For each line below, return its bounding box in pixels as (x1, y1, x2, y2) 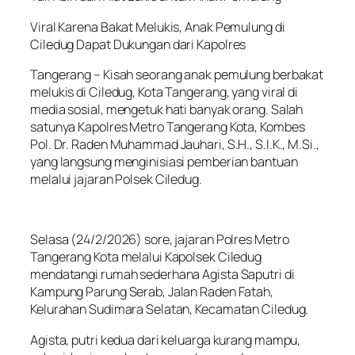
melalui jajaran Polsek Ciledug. (30, 170, 202, 188)
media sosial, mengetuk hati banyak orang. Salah (30, 100, 303, 118)
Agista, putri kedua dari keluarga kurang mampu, (30, 330, 301, 349)
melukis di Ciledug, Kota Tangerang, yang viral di (30, 82, 299, 101)
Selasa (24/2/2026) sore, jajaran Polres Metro (30, 231, 289, 249)
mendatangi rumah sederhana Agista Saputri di (30, 265, 295, 284)
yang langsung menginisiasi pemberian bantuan (30, 152, 298, 170)
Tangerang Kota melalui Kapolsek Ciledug (30, 248, 262, 266)
